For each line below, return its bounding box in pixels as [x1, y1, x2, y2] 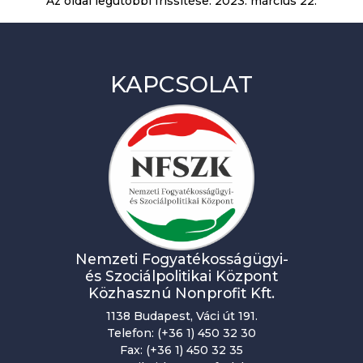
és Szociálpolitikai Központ [85, 267, 278, 284]
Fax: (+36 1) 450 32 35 [120, 343, 243, 357]
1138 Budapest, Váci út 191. [105, 309, 258, 323]
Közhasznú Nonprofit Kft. [88, 284, 275, 301]
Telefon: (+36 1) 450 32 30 [107, 326, 256, 340]
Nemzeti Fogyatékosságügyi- [75, 250, 288, 267]
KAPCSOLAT [110, 70, 253, 98]
